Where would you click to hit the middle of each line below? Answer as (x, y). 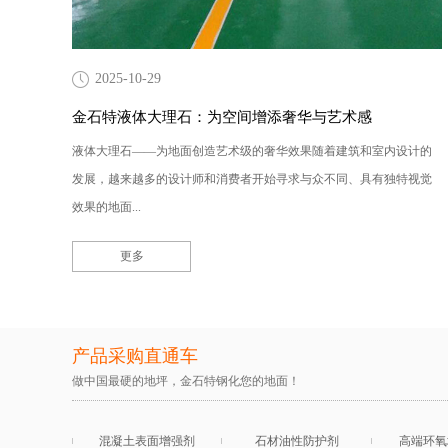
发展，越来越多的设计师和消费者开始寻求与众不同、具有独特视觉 (252, 178)
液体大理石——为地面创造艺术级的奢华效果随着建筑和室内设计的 (252, 150)
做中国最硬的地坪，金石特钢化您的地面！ (186, 380)
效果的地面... (106, 206)
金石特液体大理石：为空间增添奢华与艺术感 (222, 116)
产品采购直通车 (135, 355)
